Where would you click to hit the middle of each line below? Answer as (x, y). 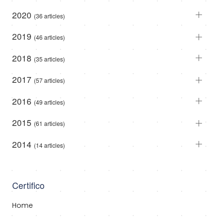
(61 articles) (49, 124)
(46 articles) (49, 37)
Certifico (28, 185)
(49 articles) (49, 102)
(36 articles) (49, 15)
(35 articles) (49, 59)
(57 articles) (49, 80)
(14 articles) (49, 145)
